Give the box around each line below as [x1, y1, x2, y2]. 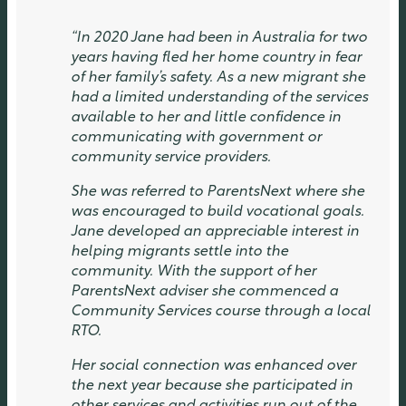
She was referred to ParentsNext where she [71, 185, 364, 200]
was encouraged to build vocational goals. [71, 205, 364, 220]
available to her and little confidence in [71, 111, 341, 126]
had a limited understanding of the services [71, 91, 368, 106]
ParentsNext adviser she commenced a [71, 285, 338, 300]
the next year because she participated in [71, 379, 353, 394]
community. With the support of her [71, 265, 316, 280]
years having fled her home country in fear [71, 51, 362, 66]
